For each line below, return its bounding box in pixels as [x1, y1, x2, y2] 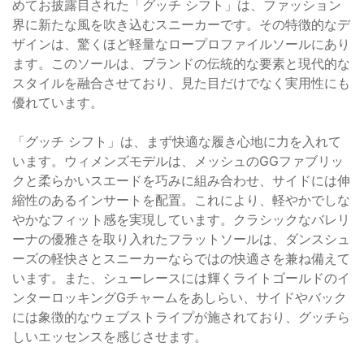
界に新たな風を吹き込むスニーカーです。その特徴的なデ [12, 15, 350, 32]
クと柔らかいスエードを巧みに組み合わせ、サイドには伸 [12, 171, 350, 188]
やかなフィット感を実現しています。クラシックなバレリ [12, 210, 350, 227]
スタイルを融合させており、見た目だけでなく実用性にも [12, 74, 350, 91]
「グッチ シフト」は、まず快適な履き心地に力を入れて [12, 132, 341, 149]
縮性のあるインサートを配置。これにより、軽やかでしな [12, 191, 350, 208]
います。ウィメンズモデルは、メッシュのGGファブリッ [12, 152, 344, 169]
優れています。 [12, 93, 103, 110]
